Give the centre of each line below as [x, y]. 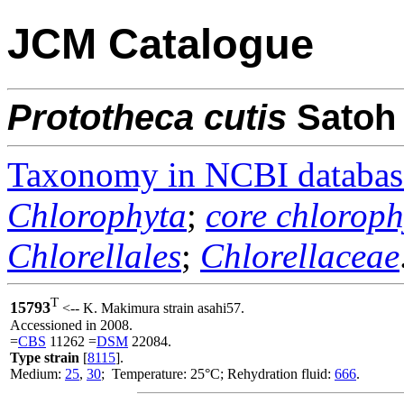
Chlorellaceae [300, 255]
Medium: [37, 373]
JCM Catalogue [161, 44]
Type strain [45, 357]
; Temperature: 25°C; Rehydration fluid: [218, 373]
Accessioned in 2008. [71, 325]
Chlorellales [94, 255]
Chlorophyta [97, 215]
